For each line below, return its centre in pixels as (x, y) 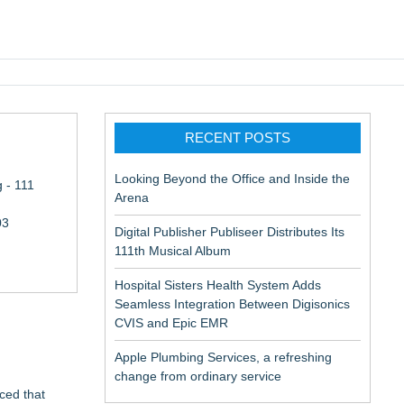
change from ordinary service (198, 376)
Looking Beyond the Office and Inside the (232, 179)
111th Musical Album (173, 251)
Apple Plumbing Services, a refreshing (223, 357)
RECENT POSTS (238, 138)
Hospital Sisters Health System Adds (218, 285)
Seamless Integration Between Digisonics (232, 304)
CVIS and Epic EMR (171, 323)
